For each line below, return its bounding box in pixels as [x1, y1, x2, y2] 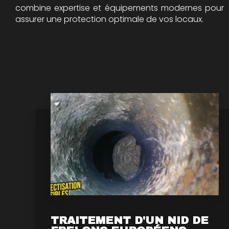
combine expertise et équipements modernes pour [15, 2, 224, 14]
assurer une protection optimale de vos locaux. [15, 13, 203, 25]
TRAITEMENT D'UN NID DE [50, 214, 209, 226]
